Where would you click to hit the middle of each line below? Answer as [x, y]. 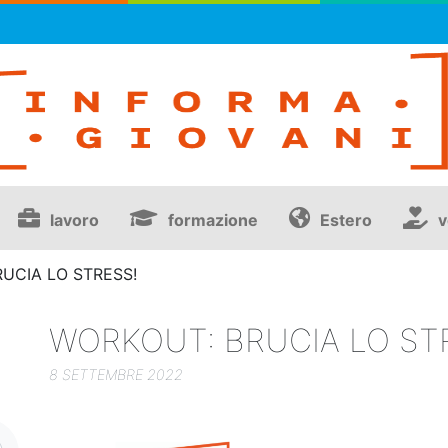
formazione [213, 220]
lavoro [74, 220]
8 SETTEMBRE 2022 [116, 375]
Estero [346, 220]
